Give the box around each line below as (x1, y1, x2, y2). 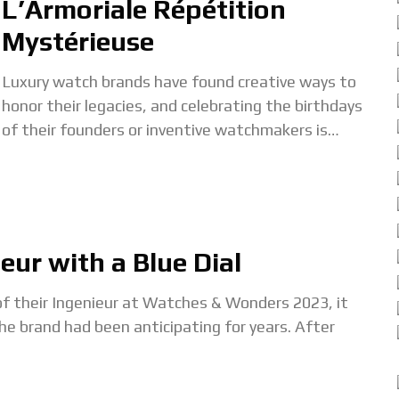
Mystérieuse (2, 26, 154, 57)
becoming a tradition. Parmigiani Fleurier (2, 144, 289, 163)
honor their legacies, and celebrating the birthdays (2, 96, 362, 115)
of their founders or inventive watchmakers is (2, 120, 328, 139)
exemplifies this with (2, 168, 152, 187)
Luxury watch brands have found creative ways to (2, 72, 356, 91)
